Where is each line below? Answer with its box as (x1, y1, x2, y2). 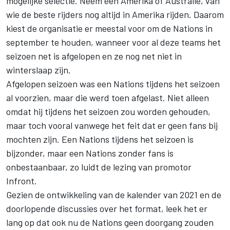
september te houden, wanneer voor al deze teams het (6, 36, 221, 48)
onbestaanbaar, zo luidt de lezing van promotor (6, 161, 191, 172)
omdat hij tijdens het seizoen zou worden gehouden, (6, 105, 210, 117)
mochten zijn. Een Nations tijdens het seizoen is (6, 133, 194, 145)
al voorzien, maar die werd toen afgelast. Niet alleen (6, 91, 209, 103)
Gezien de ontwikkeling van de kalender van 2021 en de (6, 188, 221, 200)
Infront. (6, 175, 37, 186)
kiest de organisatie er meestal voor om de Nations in (6, 22, 213, 34)
